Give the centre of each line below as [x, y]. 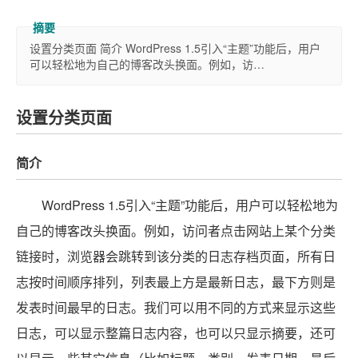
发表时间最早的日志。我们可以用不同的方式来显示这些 [176, 307]
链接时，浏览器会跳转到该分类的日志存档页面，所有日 [176, 256]
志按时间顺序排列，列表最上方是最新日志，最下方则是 [176, 282]
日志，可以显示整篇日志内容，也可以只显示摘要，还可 [176, 333]
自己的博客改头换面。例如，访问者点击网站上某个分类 [176, 231]
